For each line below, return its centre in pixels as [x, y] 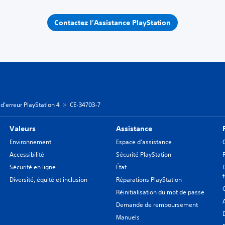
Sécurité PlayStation [143, 154]
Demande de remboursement [157, 205]
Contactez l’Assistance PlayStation [112, 22]
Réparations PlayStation [149, 180]
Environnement [30, 142]
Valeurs [22, 129]
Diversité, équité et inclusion [48, 180]
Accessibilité [27, 154]
